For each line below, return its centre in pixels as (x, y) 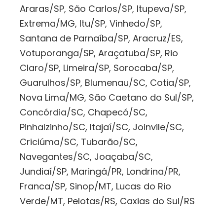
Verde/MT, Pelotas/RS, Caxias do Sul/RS (107, 201)
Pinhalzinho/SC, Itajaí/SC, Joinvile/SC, (102, 127)
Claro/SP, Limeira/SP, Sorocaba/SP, (97, 68)
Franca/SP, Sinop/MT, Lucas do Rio (95, 186)
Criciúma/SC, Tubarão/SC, (79, 142)
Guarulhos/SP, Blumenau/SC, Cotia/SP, (105, 83)
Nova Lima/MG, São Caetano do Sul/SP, (107, 98)
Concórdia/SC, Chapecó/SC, (84, 112)
